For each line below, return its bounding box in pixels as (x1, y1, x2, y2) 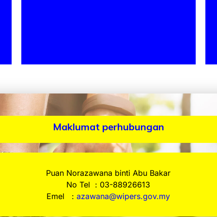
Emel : (46, 191, 75, 201)
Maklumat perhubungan (53, 121, 164, 133)
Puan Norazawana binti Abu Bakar (46, 168, 171, 178)
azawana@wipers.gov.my (77, 191, 170, 201)
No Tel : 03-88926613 (66, 180, 151, 190)
